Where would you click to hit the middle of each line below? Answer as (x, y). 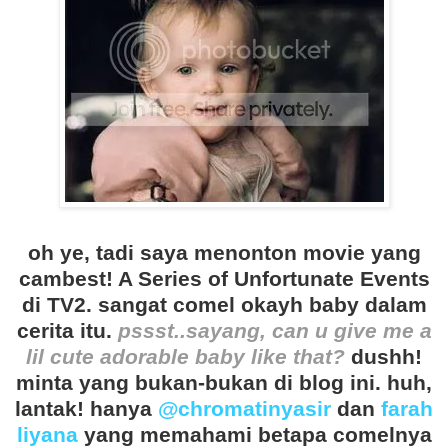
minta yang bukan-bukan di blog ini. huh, (224, 383)
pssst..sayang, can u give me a (274, 331)
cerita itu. (67, 331)
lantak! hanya (86, 409)
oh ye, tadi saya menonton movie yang (224, 253)
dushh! (383, 357)
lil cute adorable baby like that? (185, 357)
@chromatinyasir (244, 409)
